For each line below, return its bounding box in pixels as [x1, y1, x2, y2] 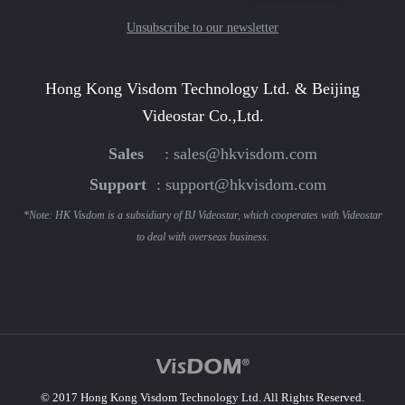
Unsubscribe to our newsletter [127, 20, 278, 34]
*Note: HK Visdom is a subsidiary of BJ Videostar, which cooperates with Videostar [23, 208, 382, 221]
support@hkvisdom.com [165, 174, 326, 193]
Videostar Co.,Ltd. [141, 106, 264, 125]
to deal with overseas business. [136, 230, 269, 243]
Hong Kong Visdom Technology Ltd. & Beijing [45, 79, 360, 98]
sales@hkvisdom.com [174, 144, 317, 163]
